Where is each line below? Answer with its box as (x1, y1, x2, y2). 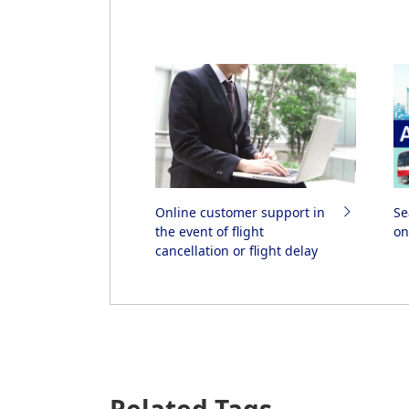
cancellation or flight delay (154, 241, 318, 259)
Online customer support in (154, 203, 325, 221)
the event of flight (154, 222, 264, 240)
